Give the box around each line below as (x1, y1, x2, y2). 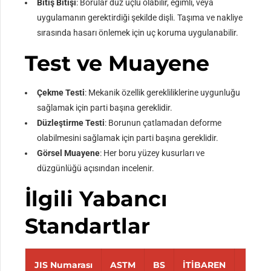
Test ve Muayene (25, 50, 210, 77)
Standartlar (25, 213, 151, 240)
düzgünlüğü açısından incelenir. (37, 163, 155, 174)
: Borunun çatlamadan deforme (105, 118, 222, 128)
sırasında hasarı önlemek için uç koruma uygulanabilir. (37, 28, 239, 38)
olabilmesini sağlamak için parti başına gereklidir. (37, 133, 219, 143)
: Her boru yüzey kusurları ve (100, 148, 205, 158)
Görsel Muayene (37, 148, 100, 158)
